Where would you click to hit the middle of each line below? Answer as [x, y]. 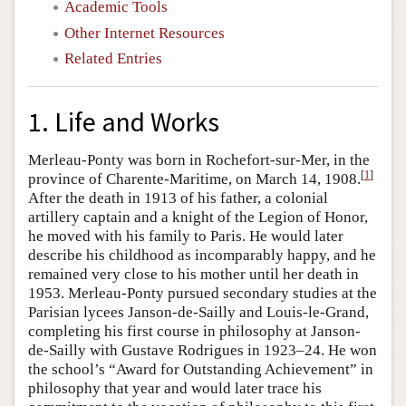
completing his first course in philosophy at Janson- [194, 332]
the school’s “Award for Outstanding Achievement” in [201, 370]
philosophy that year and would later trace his [175, 389]
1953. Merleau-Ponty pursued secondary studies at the [203, 294]
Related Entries [113, 58]
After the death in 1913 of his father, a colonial [178, 198]
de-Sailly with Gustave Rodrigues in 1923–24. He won [203, 351]
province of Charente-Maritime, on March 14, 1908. [194, 179]
